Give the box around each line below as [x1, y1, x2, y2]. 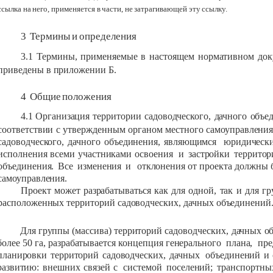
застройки [188, 149, 230, 160]
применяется [51, 4, 96, 13]
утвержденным [63, 124, 126, 135]
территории [93, 111, 141, 122]
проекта [199, 161, 232, 172]
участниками [77, 149, 132, 160]
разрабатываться [83, 185, 151, 196]
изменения [77, 161, 122, 172]
